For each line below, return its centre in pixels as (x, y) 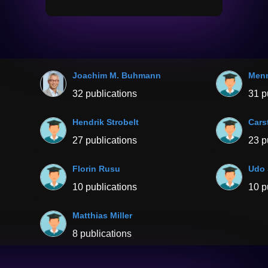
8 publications (102, 234)
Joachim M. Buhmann (117, 76)
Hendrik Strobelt (106, 122)
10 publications (105, 187)
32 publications (105, 94)
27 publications (105, 141)
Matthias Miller (103, 216)
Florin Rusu (97, 169)
